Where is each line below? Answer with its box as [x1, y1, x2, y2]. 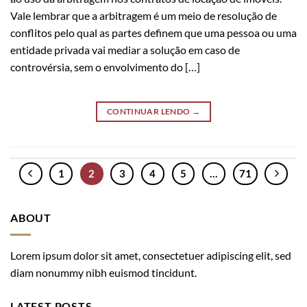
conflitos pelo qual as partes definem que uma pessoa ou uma [10, 25, 297, 39]
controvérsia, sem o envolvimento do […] [10, 60, 200, 73]
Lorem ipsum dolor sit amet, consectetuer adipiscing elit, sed [10, 248, 291, 262]
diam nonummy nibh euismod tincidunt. [10, 265, 197, 279]
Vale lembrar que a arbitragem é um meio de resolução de [10, 8, 277, 22]
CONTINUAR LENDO [106, 106, 192, 117]
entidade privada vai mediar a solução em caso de [10, 42, 240, 56]
